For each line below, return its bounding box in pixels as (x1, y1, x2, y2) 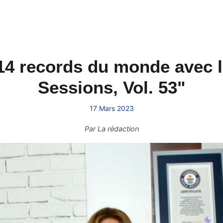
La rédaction (97, 124, 139, 133)
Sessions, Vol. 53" (37, 78, 186, 97)
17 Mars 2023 (89, 104, 134, 112)
